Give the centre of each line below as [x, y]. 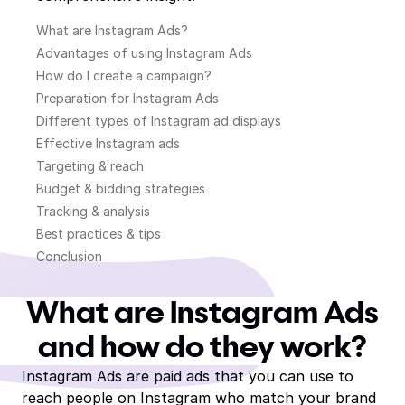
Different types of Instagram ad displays [159, 121]
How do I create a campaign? [124, 75]
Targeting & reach [90, 166]
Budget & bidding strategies [121, 188]
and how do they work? [202, 348]
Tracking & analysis [93, 211]
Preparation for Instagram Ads [127, 98]
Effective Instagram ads [108, 143]
